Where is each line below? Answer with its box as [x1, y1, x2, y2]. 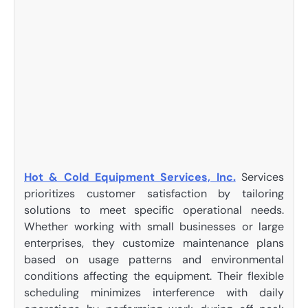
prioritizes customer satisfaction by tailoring [24, 186, 284, 201]
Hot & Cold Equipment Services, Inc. [24, 170, 236, 185]
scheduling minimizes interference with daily [24, 285, 284, 300]
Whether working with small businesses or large [24, 219, 284, 234]
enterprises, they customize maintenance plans [24, 236, 284, 251]
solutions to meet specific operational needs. [24, 203, 284, 218]
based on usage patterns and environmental [24, 252, 284, 267]
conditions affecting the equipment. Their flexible [24, 269, 284, 284]
